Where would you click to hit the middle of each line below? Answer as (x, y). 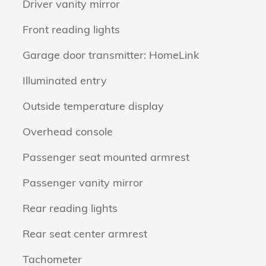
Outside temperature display (93, 106)
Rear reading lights (70, 208)
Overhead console (68, 131)
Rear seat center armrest (85, 233)
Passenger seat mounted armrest (106, 157)
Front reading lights (71, 29)
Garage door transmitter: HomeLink (111, 55)
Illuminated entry (65, 80)
